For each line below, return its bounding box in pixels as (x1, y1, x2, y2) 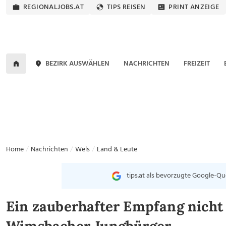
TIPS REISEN (107, 2, 146, 13)
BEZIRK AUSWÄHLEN (45, 58, 110, 70)
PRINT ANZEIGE (168, 2, 219, 13)
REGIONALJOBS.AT (23, 2, 84, 13)
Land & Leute (97, 144, 137, 155)
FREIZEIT (183, 58, 210, 70)
